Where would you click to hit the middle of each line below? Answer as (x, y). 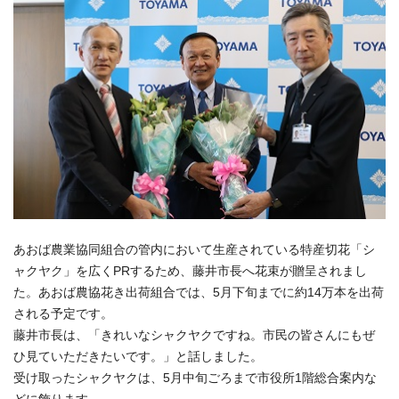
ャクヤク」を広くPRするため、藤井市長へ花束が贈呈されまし (190, 271)
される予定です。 (63, 313)
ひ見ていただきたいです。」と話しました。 (138, 356)
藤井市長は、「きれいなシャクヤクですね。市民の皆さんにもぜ (194, 335)
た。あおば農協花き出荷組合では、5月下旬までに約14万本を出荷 (199, 292)
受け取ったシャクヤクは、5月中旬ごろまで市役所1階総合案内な (195, 378)
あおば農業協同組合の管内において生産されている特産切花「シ (194, 249)
